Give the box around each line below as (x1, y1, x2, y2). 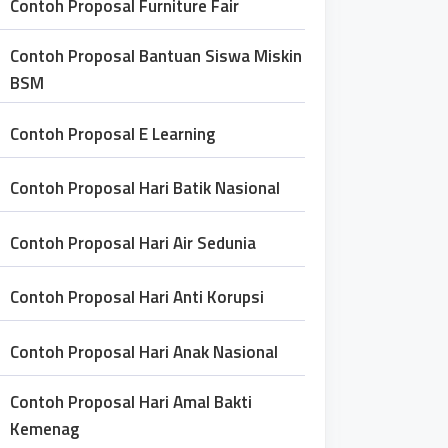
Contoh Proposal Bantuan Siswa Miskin (10, 43, 302, 69)
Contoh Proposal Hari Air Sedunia (10, 229, 256, 256)
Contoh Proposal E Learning (10, 120, 215, 147)
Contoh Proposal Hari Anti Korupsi (10, 284, 264, 310)
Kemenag (10, 416, 79, 442)
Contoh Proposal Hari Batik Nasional (10, 175, 280, 201)
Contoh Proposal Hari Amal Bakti (10, 389, 252, 415)
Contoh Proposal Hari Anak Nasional (10, 338, 278, 365)
